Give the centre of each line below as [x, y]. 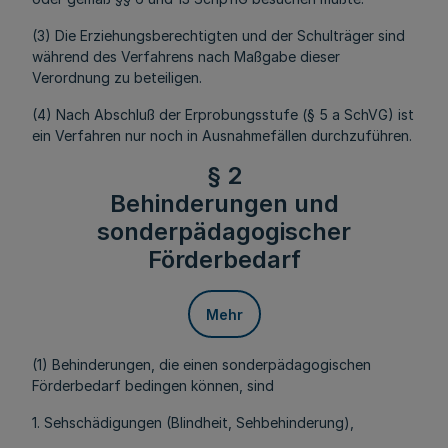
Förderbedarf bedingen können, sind [153, 385]
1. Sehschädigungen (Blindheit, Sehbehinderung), [193, 422]
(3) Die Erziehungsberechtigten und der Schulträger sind [218, 35]
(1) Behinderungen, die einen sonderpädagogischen [201, 364]
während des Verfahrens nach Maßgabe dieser [186, 56]
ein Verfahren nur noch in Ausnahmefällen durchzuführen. [222, 135]
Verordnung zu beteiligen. [117, 77]
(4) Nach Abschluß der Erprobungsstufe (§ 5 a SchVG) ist [223, 114]
